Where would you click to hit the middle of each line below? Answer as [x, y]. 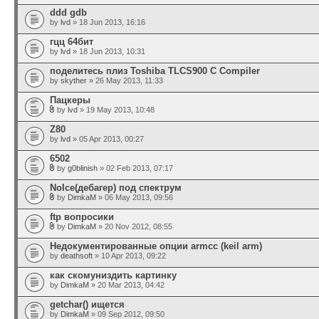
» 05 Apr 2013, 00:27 [107, 139]
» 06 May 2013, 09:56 [135, 197]
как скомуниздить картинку [113, 275]
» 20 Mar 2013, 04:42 [127, 285]
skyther [74, 80]
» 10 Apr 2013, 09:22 [129, 256]
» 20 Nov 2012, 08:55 [134, 226]
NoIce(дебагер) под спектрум [116, 188]
